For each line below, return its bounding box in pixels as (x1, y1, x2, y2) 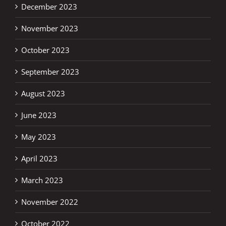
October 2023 (21, 44, 70, 55)
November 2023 (21, 23, 78, 33)
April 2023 (21, 153, 58, 163)
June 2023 (21, 109, 56, 120)
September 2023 (21, 66, 79, 77)
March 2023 (21, 175, 63, 185)
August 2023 (21, 88, 65, 98)
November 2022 (21, 196, 78, 207)
